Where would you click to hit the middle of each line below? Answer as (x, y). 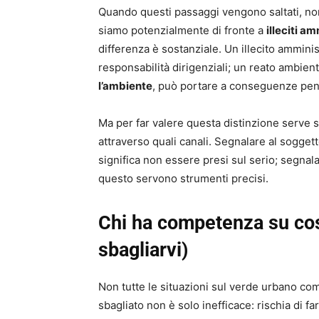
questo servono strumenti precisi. (183, 178)
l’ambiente (125, 85)
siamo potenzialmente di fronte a (182, 30)
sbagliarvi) (143, 250)
